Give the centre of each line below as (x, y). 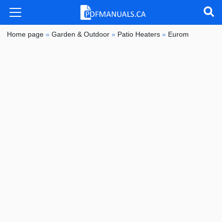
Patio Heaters (139, 34)
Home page (26, 34)
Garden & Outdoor (81, 34)
